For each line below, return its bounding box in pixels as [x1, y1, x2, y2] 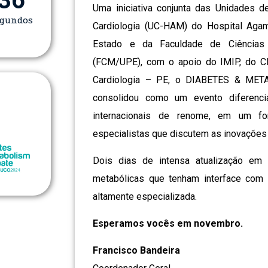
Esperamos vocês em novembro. [93, 218, 243, 230]
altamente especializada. [93, 191, 197, 203]
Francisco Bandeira [93, 245, 181, 257]
